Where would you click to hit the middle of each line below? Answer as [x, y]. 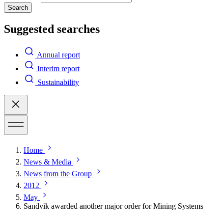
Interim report [58, 68]
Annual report [58, 55]
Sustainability [58, 82]
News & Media [47, 162]
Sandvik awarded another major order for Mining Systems [113, 206]
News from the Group [58, 173]
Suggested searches [52, 29]
